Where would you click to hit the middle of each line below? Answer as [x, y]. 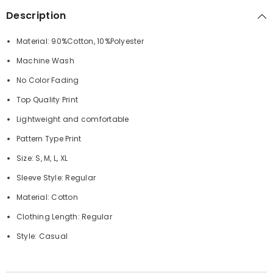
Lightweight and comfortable [73, 119]
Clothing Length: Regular [64, 217]
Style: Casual [42, 236]
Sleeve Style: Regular [56, 178]
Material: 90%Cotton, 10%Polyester [80, 41]
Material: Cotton [47, 197]
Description [36, 16]
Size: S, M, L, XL [42, 158]
